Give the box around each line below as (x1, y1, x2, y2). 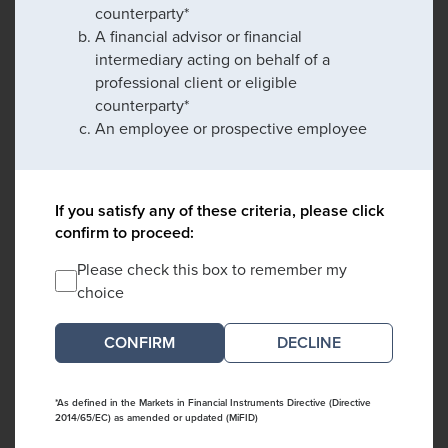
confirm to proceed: (55, 221, 194, 245)
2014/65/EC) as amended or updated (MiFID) (55, 410, 258, 426)
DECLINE (276, 331, 341, 355)
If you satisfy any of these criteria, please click (55, 199, 384, 223)
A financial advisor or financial (95, 25, 302, 49)
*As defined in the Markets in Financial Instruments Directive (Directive (55, 395, 371, 411)
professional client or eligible (95, 71, 297, 95)
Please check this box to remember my (76, 258, 347, 282)
